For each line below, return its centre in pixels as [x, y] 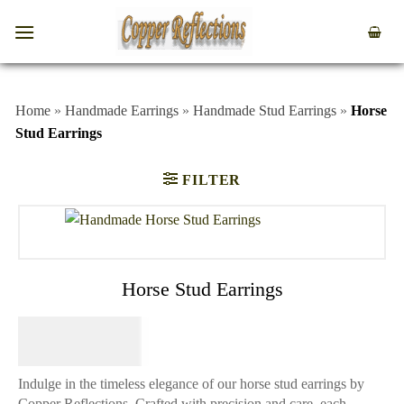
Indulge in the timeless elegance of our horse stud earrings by [191, 383]
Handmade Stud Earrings [265, 110]
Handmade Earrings [122, 110]
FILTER [212, 179]
